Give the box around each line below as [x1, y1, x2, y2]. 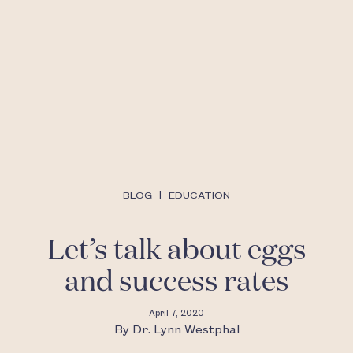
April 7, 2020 [149, 308, 204, 318]
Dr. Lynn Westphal [132, 323, 240, 336]
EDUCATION [169, 189, 230, 201]
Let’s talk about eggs [46, 236, 307, 266]
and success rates [64, 268, 289, 297]
